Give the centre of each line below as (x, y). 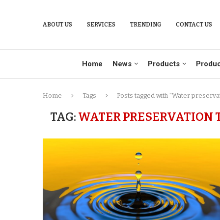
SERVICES (101, 25)
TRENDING (146, 25)
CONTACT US (194, 25)
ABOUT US (57, 25)
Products (164, 64)
